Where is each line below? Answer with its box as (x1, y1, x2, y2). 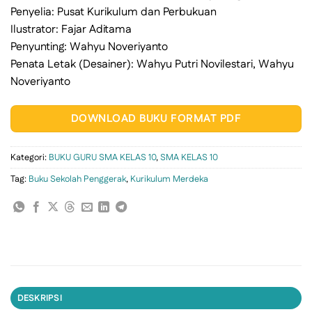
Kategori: (10, 151, 49, 164)
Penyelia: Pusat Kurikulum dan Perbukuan (10, 3, 217, 20)
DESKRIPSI (17, 292, 62, 305)
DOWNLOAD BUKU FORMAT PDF (70, 110, 242, 127)
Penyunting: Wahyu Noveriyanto (10, 38, 168, 55)
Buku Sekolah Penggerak (29, 173, 126, 186)
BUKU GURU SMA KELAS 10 (49, 151, 156, 164)
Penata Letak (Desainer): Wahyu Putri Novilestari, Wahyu (10, 56, 294, 72)
